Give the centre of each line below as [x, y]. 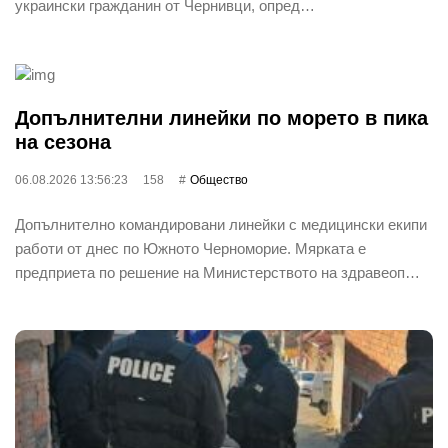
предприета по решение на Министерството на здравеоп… [217, 272]
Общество [219, 179]
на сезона [63, 141]
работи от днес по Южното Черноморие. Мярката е [190, 248]
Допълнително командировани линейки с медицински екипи [221, 224]
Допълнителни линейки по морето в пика [221, 117]
